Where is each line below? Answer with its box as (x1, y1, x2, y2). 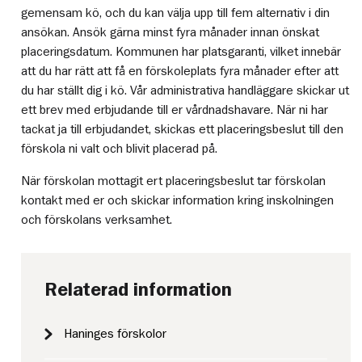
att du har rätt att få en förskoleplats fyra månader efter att (21, 64, 339, 78)
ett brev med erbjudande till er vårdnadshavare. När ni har (21, 103, 329, 116)
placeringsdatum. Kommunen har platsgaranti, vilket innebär (21, 44, 342, 58)
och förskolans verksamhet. (21, 213, 173, 226)
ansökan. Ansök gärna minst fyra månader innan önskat (21, 25, 320, 39)
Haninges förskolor (64, 326, 167, 340)
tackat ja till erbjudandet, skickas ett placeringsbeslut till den (21, 122, 344, 136)
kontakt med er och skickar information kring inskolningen (21, 193, 335, 207)
